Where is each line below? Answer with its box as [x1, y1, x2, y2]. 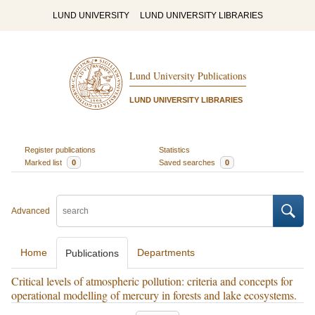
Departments [137, 247, 195, 258]
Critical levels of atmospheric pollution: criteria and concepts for [11, 274, 292, 288]
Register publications [24, 145, 96, 154]
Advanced [11, 206, 50, 216]
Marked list [24, 157, 64, 167]
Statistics [159, 145, 190, 154]
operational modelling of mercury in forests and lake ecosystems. [11, 288, 297, 302]
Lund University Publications [129, 69, 246, 83]
